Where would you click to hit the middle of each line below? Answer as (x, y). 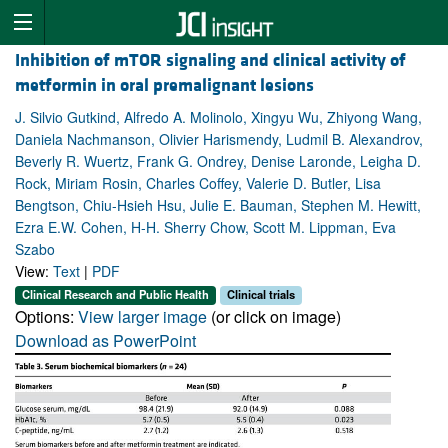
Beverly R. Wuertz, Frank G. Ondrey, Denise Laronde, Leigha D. (218, 161)
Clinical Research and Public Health (115, 294)
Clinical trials (261, 294)
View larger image (142, 316)
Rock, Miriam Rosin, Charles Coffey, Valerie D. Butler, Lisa (198, 183)
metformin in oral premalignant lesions (164, 86)
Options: (46, 316)
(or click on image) (274, 316)
